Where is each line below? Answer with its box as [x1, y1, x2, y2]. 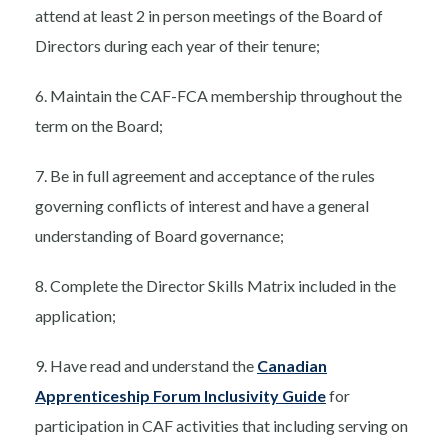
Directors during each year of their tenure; [35, 36, 320, 56]
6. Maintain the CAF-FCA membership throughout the [35, 86, 402, 106]
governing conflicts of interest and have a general [35, 196, 369, 216]
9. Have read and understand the [35, 356, 257, 376]
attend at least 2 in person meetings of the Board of [35, 6, 383, 26]
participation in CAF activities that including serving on [35, 416, 408, 436]
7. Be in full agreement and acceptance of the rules [35, 166, 375, 186]
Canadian [257, 356, 327, 376]
